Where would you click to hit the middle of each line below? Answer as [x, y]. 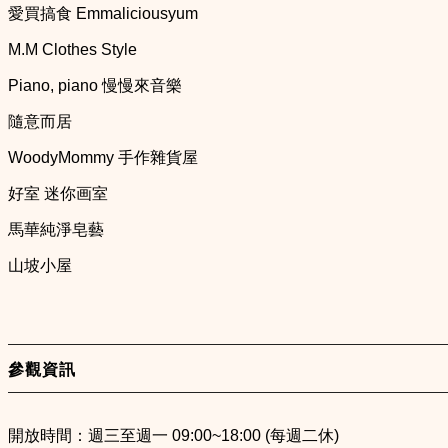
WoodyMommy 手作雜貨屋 [105, 158]
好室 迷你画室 [60, 194]
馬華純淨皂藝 [58, 230]
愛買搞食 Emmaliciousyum [103, 14]
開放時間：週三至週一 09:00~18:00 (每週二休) [175, 436]
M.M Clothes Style [74, 50]
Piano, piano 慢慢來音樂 [97, 86]
